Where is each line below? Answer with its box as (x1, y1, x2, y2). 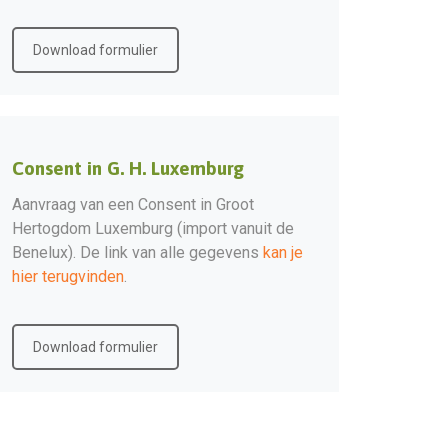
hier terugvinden (12, 266, 124, 286)
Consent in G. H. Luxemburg (12, 156, 244, 179)
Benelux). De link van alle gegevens (12, 242, 263, 262)
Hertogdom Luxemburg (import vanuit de (12, 218, 294, 238)
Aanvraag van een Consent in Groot (12, 194, 254, 214)
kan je (263, 242, 303, 262)
